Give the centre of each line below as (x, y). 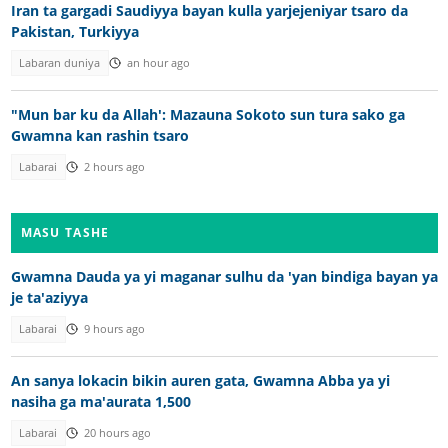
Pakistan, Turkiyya (74, 32)
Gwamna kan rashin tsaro (99, 135)
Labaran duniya (60, 63)
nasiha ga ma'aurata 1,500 (100, 401)
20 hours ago (117, 433)
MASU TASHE (65, 233)
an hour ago (158, 63)
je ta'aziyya (49, 298)
